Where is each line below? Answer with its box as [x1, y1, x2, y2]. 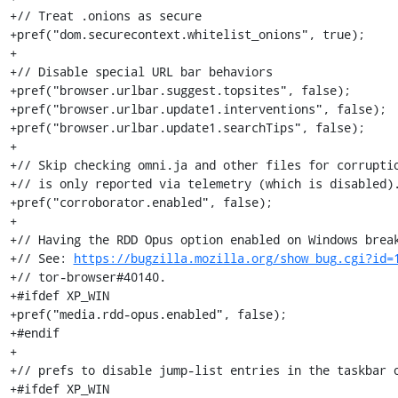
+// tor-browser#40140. [9, 268, 166, 285]
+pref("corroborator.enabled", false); [9, 194, 273, 211]
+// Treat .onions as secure [9, 7, 202, 24]
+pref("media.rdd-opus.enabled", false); [9, 306, 287, 322]
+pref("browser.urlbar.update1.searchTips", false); [9, 119, 365, 136]
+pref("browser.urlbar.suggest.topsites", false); [9, 82, 351, 99]
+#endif [9, 324, 60, 341]
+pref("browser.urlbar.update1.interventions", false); [9, 100, 386, 117]
